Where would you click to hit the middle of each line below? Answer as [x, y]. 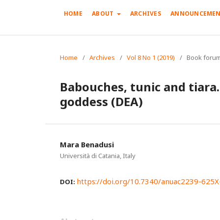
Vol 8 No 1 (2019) [151, 57]
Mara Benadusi [87, 144]
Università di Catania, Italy [98, 155]
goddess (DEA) [101, 101]
